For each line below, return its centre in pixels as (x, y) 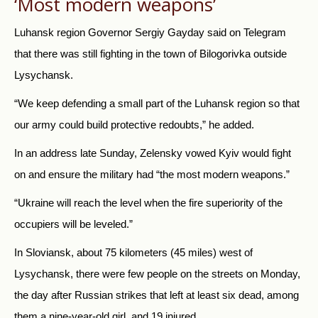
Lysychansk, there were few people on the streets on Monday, (157, 274)
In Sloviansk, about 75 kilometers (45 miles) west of (133, 253)
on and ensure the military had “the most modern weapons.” (152, 175)
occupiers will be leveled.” (73, 224)
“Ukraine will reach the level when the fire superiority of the (148, 203)
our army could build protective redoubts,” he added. (134, 125)
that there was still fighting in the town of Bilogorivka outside (150, 54)
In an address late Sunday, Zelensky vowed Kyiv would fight (153, 153)
